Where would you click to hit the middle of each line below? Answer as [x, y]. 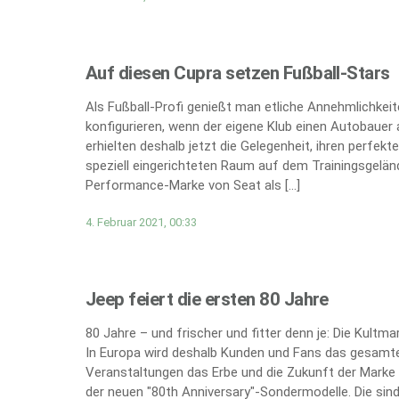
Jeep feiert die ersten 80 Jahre [207, 299]
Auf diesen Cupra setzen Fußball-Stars [238, 73]
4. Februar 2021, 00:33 [141, 222]
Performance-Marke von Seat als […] [193, 186]
